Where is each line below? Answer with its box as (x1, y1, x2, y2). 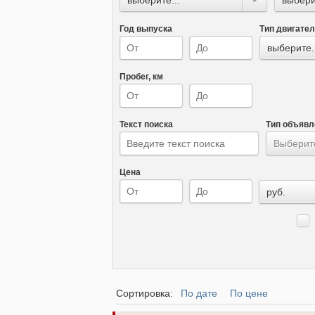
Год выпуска (120, 23, 172, 34)
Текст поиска (120, 119, 173, 129)
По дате (181, 288, 217, 300)
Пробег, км (120, 71, 163, 82)
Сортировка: (116, 288, 176, 300)
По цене (230, 288, 268, 300)
